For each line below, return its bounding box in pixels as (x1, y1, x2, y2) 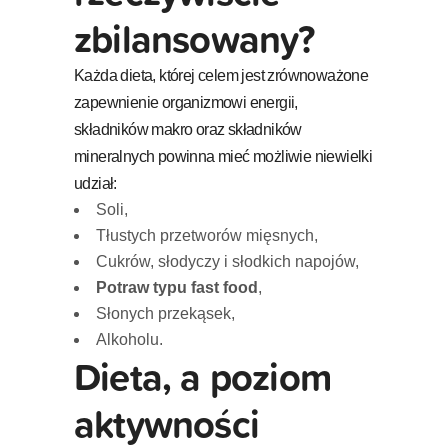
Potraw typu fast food (96, 278, 258, 296)
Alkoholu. (96, 330, 163, 348)
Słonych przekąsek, (96, 304, 235, 322)
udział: (74, 174, 117, 192)
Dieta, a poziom (74, 347, 331, 405)
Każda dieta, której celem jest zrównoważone (74, 66, 369, 84)
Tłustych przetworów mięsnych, (96, 226, 318, 244)
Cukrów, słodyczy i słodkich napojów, (96, 252, 359, 270)
